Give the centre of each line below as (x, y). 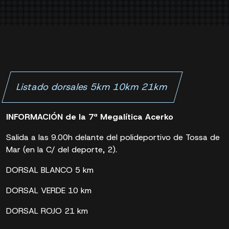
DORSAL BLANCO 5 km (50, 170)
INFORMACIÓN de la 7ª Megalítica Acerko (91, 117)
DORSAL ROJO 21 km (47, 211)
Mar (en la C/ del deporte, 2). (62, 150)
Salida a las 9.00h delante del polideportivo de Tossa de (113, 137)
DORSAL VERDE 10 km (49, 190)
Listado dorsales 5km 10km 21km (92, 87)
